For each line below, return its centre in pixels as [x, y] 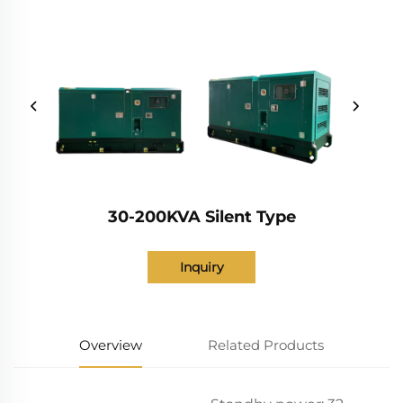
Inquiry [201, 267]
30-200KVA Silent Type [201, 216]
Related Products [266, 345]
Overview [111, 345]
